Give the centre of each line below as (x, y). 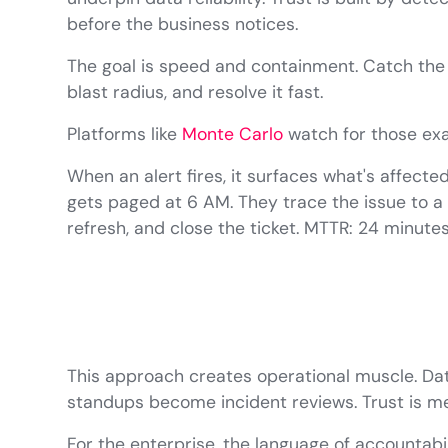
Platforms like (125, 134)
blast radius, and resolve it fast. (195, 92)
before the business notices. (183, 24)
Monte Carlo (233, 134)
